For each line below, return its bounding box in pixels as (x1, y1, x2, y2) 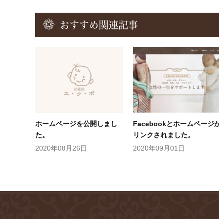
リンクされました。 (133, 131, 195, 139)
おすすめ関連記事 (60, 20, 138, 30)
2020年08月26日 (35, 144, 87, 152)
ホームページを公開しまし (35, 119, 117, 128)
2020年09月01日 (133, 144, 185, 152)
